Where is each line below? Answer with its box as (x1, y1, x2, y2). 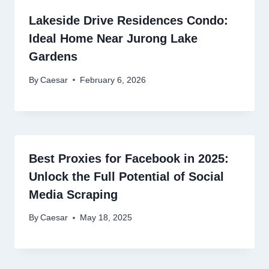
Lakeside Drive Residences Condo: (29, 14, 228, 28)
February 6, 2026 (80, 75, 147, 85)
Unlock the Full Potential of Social (29, 169, 224, 183)
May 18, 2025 (80, 213, 133, 223)
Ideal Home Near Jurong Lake (29, 32, 198, 46)
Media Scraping (29, 187, 118, 201)
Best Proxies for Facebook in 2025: (29, 151, 229, 165)
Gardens (29, 50, 77, 64)
